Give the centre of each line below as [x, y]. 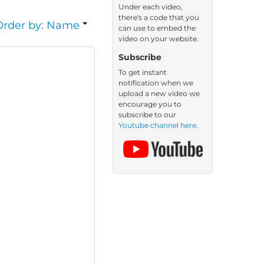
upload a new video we [159, 93]
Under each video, [151, 7]
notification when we [156, 83]
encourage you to [150, 104]
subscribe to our [147, 115]
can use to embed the [157, 28]
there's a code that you [159, 17]
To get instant [143, 72]
